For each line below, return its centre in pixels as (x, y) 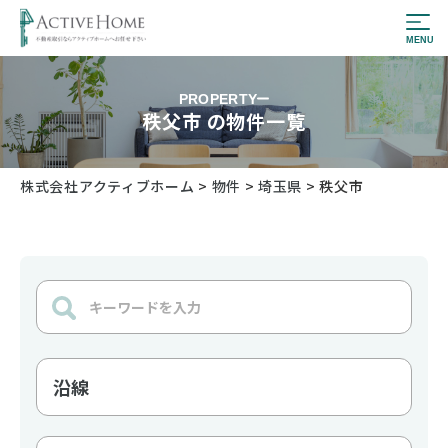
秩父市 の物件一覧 (224, 120)
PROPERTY (218, 98)
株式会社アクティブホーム (107, 186)
